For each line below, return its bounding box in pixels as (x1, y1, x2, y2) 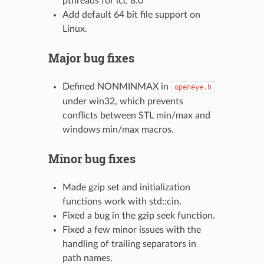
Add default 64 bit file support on (62, 9, 200, 19)
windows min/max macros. (62, 124, 174, 134)
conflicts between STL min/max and (62, 110, 210, 120)
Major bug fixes (48, 49, 134, 65)
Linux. (62, 24, 87, 34)
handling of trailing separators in (62, 239, 196, 249)
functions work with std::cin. (62, 196, 181, 206)
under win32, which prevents (62, 96, 183, 106)
